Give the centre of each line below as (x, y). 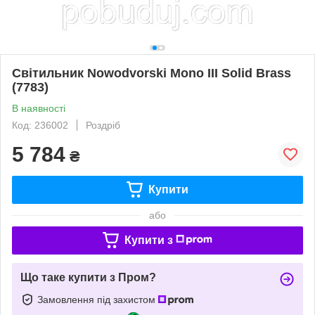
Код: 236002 (40, 125)
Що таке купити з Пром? (88, 277)
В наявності (39, 108)
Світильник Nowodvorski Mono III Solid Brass (152, 73)
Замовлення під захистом (98, 299)
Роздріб (103, 125)
